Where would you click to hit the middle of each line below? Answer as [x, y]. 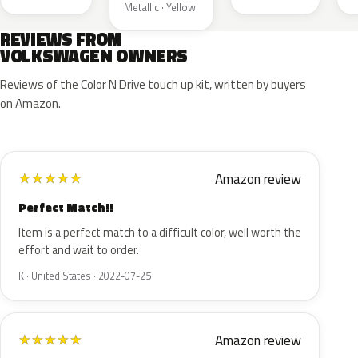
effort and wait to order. [79, 250]
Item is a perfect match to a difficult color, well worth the [160, 233]
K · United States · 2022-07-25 [85, 276]
